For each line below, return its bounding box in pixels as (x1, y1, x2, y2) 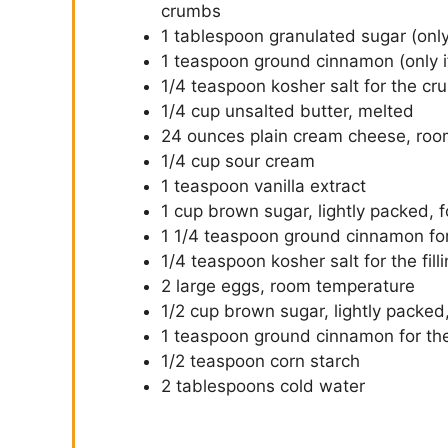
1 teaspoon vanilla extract (161, 176, 366, 197)
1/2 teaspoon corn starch (161, 351, 360, 372)
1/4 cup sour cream (161, 151, 315, 172)
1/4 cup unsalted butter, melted (161, 101, 414, 122)
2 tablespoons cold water (161, 376, 365, 397)
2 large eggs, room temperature (161, 276, 415, 297)
